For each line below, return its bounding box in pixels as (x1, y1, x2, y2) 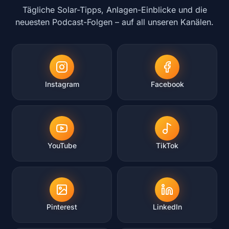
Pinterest (47, 202, 77, 211)
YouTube (47, 141, 77, 150)
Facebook (150, 80, 184, 88)
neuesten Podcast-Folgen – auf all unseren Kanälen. (15, 17, 214, 27)
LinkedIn (152, 202, 182, 211)
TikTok (156, 141, 178, 150)
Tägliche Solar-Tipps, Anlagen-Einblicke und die (22, 5, 207, 15)
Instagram (44, 80, 79, 88)
